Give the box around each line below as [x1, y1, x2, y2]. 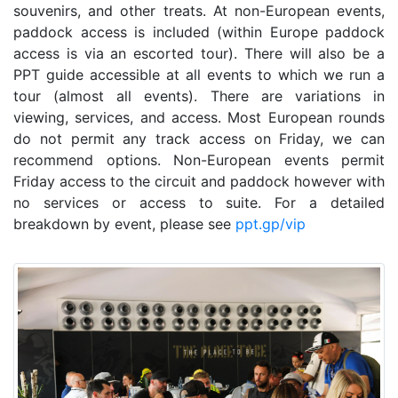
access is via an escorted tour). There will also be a [13, 44, 385, 62]
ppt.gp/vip [235, 215, 306, 233]
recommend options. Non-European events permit [13, 151, 385, 169]
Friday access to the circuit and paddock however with [13, 172, 385, 190]
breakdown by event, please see [13, 215, 235, 233]
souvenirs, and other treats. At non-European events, [13, 2, 385, 20]
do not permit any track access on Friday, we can [13, 130, 385, 147]
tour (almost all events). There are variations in [13, 87, 385, 105]
